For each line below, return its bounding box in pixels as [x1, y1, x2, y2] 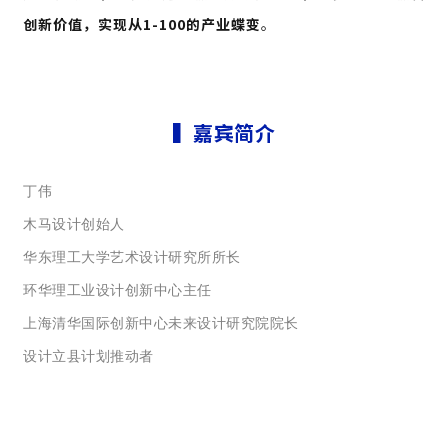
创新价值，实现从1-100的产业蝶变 [23, 14, 261, 34]
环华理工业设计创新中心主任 [23, 283, 212, 298]
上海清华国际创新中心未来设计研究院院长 [23, 316, 299, 331]
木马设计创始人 [23, 217, 125, 232]
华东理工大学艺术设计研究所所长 [23, 250, 241, 265]
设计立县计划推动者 [23, 349, 154, 364]
